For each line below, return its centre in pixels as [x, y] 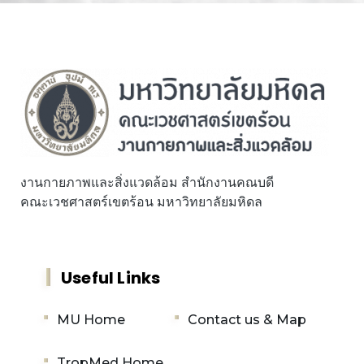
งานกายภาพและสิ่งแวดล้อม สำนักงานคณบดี [147, 182]
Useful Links [111, 277]
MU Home [91, 319]
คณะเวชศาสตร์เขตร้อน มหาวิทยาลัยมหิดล [141, 201]
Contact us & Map [247, 319]
